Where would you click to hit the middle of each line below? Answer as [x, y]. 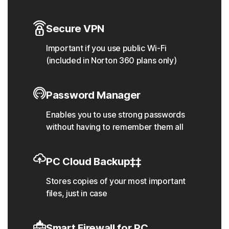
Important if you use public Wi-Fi [107, 48]
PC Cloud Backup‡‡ [95, 162]
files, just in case [77, 193]
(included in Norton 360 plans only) [111, 61]
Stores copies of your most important [116, 181]
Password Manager [94, 95]
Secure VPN [76, 29]
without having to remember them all [115, 127]
